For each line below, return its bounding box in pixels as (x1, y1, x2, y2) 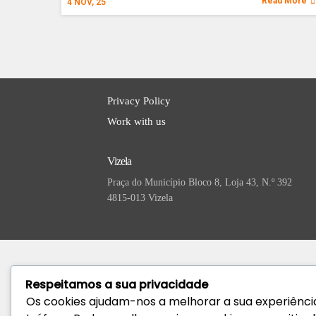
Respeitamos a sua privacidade (25, 276, 208, 293)
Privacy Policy (107, 95, 171, 107)
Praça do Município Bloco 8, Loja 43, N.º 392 (107, 177, 293, 188)
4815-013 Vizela (107, 193, 174, 203)
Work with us (107, 116, 166, 127)
